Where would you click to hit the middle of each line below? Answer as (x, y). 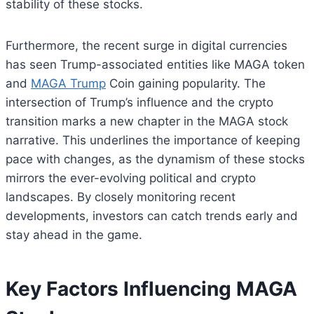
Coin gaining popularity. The (186, 84)
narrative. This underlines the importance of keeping (153, 141)
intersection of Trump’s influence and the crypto (139, 103)
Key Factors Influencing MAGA (151, 289)
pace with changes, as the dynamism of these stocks (155, 159)
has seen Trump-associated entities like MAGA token (155, 65)
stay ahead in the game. (74, 235)
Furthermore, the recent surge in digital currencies (146, 46)
